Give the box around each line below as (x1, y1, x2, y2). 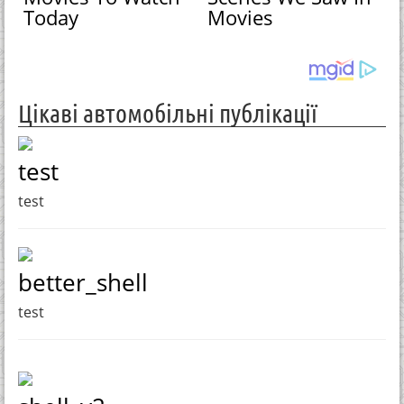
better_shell (18, 265, 148, 298)
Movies (207, 4, 274, 32)
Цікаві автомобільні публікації (18, 97, 317, 127)
